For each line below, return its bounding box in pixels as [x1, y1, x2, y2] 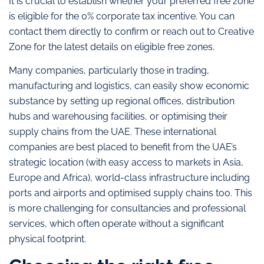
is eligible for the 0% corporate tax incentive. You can [9, 10, 235, 22]
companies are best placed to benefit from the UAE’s [9, 141, 237, 153]
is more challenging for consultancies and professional [9, 202, 246, 214]
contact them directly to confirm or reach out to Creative [9, 25, 254, 37]
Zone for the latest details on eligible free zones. [9, 41, 217, 52]
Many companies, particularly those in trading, [9, 64, 209, 76]
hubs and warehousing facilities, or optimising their [9, 110, 227, 122]
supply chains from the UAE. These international [9, 126, 216, 137]
